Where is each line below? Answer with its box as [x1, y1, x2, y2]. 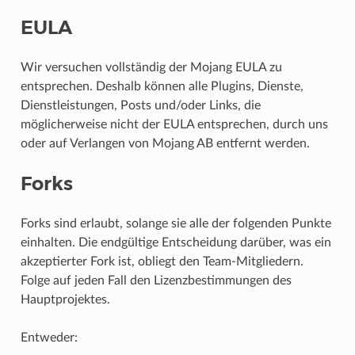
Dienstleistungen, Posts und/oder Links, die [20, 99, 261, 113]
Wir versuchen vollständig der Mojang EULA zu [20, 61, 282, 74]
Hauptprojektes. [20, 293, 110, 307]
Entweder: [20, 331, 78, 345]
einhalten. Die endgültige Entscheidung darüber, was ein [20, 236, 331, 250]
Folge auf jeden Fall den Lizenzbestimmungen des [20, 274, 292, 288]
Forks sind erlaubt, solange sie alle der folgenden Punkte [20, 217, 331, 231]
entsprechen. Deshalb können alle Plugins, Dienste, [20, 80, 303, 94]
